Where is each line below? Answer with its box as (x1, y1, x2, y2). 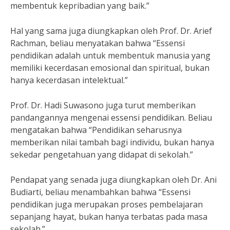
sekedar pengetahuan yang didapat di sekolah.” (10, 149, 193, 160)
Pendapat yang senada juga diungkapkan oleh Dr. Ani (10, 174, 217, 185)
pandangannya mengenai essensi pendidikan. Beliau (10, 112, 212, 123)
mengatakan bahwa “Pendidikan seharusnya (10, 124, 182, 136)
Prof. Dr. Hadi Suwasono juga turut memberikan (10, 100, 196, 111)
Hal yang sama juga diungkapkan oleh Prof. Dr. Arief (10, 25, 212, 36)
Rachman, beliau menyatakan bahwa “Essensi (10, 37, 185, 49)
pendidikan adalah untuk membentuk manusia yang (10, 50, 210, 61)
